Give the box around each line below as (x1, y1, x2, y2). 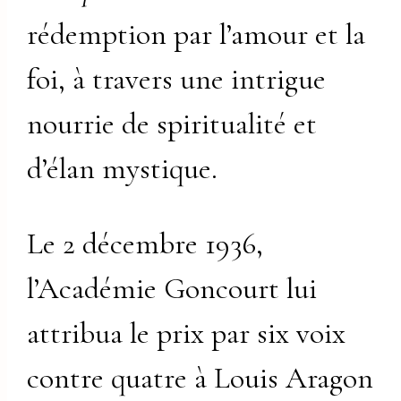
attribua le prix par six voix (27, 314, 346, 352)
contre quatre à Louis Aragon (27, 359, 374, 397)
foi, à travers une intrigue (27, 61, 327, 98)
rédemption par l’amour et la (27, 16, 366, 54)
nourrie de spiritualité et (27, 106, 318, 143)
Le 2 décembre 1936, (27, 225, 264, 262)
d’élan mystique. (27, 150, 218, 188)
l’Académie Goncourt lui (27, 269, 318, 307)
